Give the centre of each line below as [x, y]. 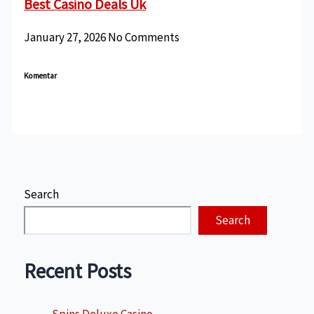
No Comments [144, 37]
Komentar [41, 76]
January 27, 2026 [66, 37]
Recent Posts [78, 271]
